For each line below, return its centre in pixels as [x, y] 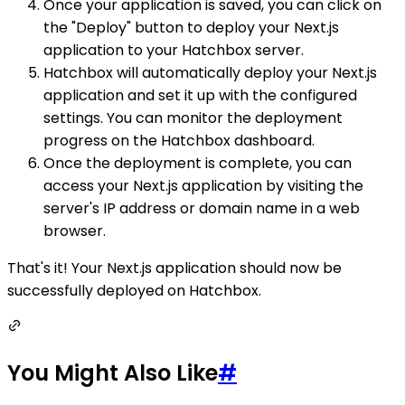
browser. [75, 231]
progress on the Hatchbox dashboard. [179, 141]
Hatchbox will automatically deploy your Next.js [210, 73]
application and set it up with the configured [200, 96]
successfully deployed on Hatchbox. [134, 291]
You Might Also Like [113, 373]
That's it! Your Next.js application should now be [174, 268]
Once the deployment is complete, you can [198, 164]
